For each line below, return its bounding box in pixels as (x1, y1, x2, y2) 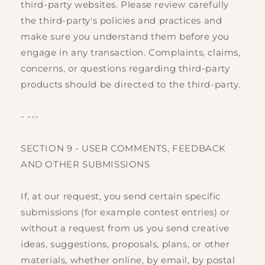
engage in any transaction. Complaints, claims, (21, 47, 241, 59)
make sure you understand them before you (21, 31, 230, 43)
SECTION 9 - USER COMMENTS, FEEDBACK (21, 143, 227, 154)
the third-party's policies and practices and (21, 15, 222, 27)
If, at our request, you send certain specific (21, 190, 221, 202)
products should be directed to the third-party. (21, 79, 241, 91)
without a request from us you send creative (21, 222, 230, 234)
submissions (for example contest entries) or (21, 206, 230, 218)
